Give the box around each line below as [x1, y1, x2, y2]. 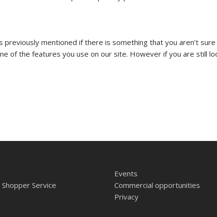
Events [114, 169, 138, 179]
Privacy [114, 192, 139, 202]
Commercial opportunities [114, 180, 200, 190]
